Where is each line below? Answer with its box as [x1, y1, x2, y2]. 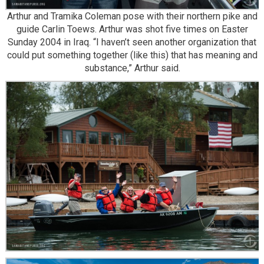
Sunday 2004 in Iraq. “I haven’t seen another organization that [8, 36, 256, 48]
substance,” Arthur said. [84, 62, 180, 74]
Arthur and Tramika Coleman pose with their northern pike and [6, 10, 258, 22]
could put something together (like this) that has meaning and [6, 49, 258, 61]
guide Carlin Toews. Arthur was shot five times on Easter [16, 23, 248, 35]
